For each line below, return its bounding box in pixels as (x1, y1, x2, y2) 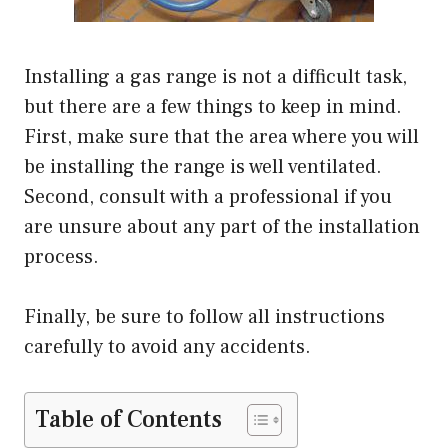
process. (24, 243, 99, 270)
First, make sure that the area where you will (24, 123, 419, 150)
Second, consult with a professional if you (24, 183, 392, 210)
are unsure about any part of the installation (24, 213, 420, 240)
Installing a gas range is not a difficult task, (24, 63, 407, 90)
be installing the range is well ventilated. (24, 153, 382, 180)
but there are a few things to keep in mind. (24, 93, 402, 120)
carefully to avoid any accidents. (24, 333, 311, 360)
